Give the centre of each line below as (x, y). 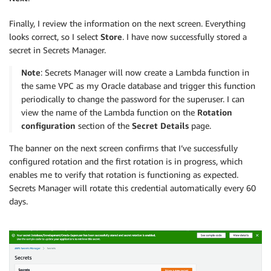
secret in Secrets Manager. (57, 50)
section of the (104, 126)
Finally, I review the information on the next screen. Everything (127, 24)
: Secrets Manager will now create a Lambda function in (145, 73)
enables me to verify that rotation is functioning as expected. (124, 175)
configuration (48, 126)
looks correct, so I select (55, 37)
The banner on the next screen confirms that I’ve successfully (123, 148)
